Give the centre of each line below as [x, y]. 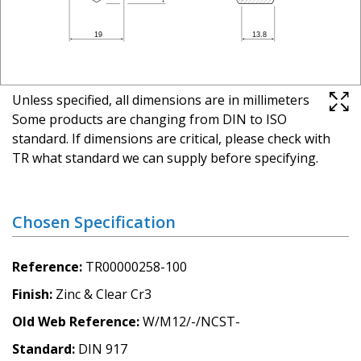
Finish [31, 294]
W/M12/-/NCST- [191, 321]
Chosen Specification [94, 222]
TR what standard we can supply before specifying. [165, 158]
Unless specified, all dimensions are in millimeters [161, 100]
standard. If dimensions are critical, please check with [171, 138]
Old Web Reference [74, 321]
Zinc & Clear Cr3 [104, 294]
